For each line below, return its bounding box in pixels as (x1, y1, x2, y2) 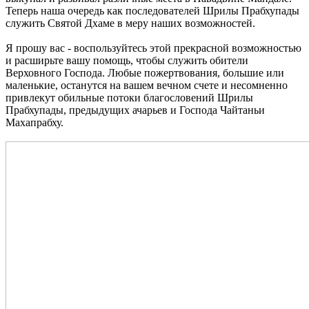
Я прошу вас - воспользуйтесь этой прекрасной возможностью (6, 41, 301, 54)
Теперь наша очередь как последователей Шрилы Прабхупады (6, 4, 299, 17)
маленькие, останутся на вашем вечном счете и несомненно (6, 79, 288, 91)
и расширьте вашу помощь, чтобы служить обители (6, 54, 248, 66)
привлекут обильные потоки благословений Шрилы (6, 91, 253, 103)
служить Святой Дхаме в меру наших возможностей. (6, 17, 255, 29)
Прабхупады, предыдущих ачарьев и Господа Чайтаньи (6, 103, 265, 116)
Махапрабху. (6, 116, 63, 128)
